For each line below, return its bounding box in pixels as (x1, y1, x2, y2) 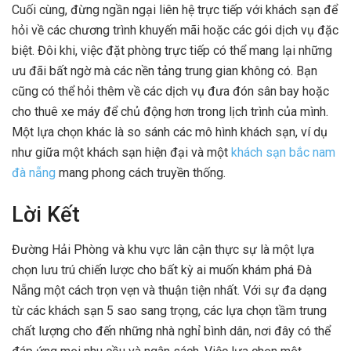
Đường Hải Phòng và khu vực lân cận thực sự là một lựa (12, 242, 314, 257)
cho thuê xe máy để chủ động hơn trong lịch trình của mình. (12, 103, 328, 119)
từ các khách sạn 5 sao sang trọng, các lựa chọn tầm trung (12, 303, 327, 318)
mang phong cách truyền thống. (56, 165, 226, 180)
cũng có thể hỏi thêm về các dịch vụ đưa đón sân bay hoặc (12, 83, 329, 99)
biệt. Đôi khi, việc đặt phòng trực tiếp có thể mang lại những (12, 42, 332, 58)
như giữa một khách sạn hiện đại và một (12, 144, 231, 160)
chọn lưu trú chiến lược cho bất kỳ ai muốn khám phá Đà (12, 262, 312, 277)
